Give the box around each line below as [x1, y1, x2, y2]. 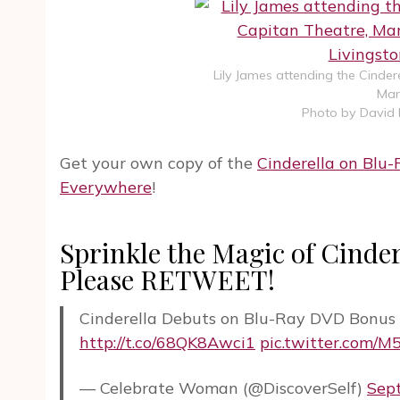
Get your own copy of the [60, 153, 257, 174]
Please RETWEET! [60, 262, 275, 298]
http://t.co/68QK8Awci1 [79, 332, 255, 354]
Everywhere [60, 177, 152, 198]
